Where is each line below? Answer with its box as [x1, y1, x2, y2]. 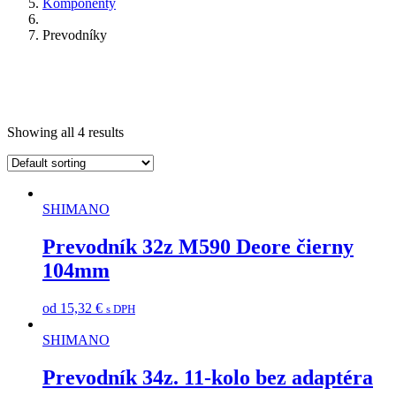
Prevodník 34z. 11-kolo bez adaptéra [42, 365, 373, 389]
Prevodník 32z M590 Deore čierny [42, 234, 354, 258]
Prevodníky [42, 27, 107, 42]
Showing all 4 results [7, 124, 124, 140]
